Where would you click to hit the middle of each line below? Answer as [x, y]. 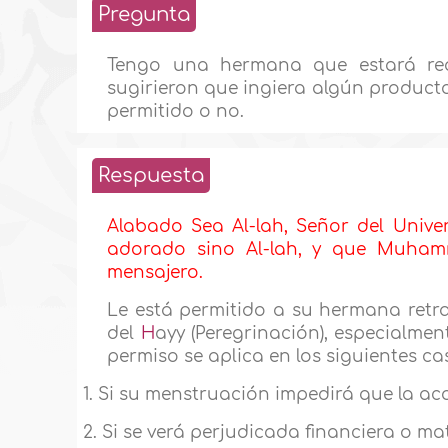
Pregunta [144, 15]
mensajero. [155, 273]
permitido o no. [176, 112]
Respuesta [151, 176]
